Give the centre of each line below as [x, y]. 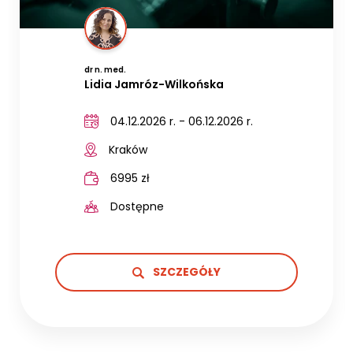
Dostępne [137, 206]
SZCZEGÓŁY [186, 271]
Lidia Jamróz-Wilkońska [154, 84]
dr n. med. [105, 69]
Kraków [128, 149]
